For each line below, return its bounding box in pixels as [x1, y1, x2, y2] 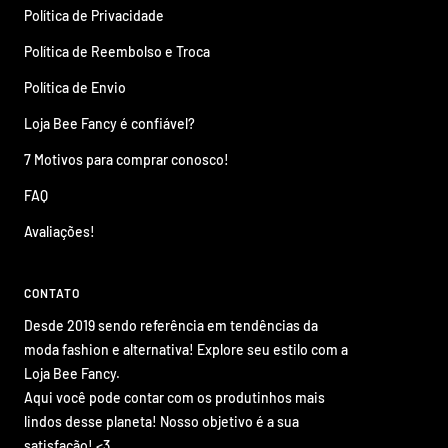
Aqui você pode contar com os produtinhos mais [24, 388, 325, 406]
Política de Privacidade [24, 6, 164, 24]
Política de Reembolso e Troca [24, 42, 210, 60]
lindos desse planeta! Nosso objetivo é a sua [24, 412, 299, 430]
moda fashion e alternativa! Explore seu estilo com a [24, 340, 348, 358]
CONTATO [24, 285, 80, 300]
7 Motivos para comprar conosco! [24, 150, 229, 168]
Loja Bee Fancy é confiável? [24, 114, 195, 132]
